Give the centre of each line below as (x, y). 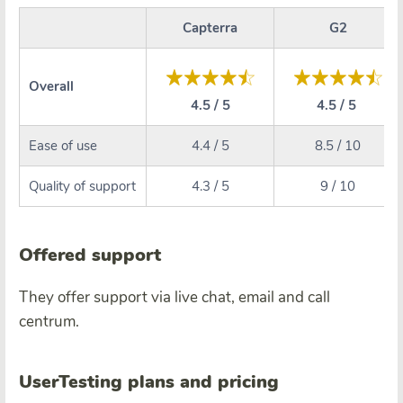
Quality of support (82, 186)
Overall (51, 86)
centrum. (49, 321)
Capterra (210, 27)
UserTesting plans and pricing (149, 381)
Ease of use (63, 145)
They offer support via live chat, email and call (175, 297)
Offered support (90, 255)
